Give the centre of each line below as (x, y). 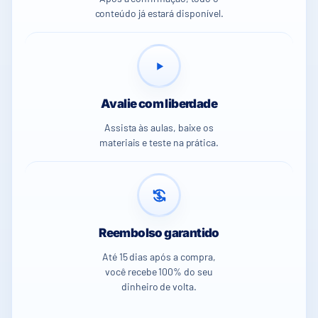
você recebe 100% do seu (159, 272)
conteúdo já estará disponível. (159, 13)
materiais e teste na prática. (159, 143)
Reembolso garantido (159, 233)
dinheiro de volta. (159, 287)
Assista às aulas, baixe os (159, 128)
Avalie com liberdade (159, 104)
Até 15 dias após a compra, (159, 257)
